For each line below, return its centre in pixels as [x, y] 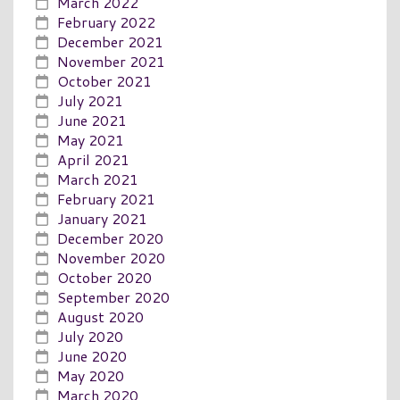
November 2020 [111, 257]
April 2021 [93, 159]
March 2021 [98, 179]
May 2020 [91, 375]
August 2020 [100, 316]
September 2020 [113, 296]
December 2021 [110, 41]
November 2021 [111, 61]
